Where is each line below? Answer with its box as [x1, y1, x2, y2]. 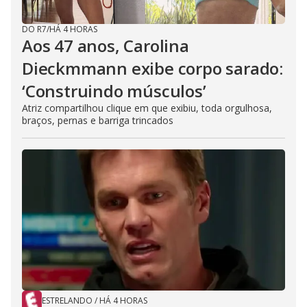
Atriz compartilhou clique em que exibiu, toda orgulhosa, [22, 101, 272, 115]
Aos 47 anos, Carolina [22, 34, 189, 58]
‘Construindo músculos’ [22, 79, 206, 103]
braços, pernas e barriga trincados [22, 114, 173, 127]
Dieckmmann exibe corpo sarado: [22, 57, 283, 80]
